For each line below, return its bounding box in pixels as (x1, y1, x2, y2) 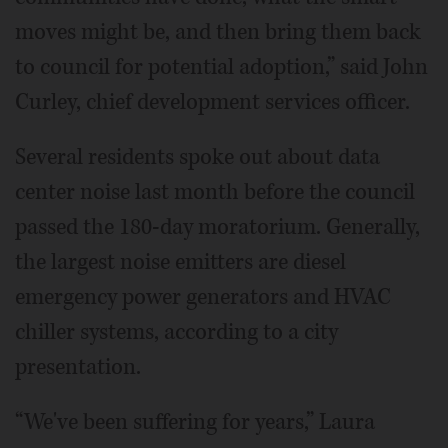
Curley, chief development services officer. (15, 87, 410, 118)
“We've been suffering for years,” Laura (15, 407, 375, 438)
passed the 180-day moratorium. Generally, (15, 212, 420, 243)
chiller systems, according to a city (15, 317, 338, 348)
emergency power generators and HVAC (15, 282, 391, 313)
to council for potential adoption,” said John (15, 52, 428, 83)
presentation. (15, 352, 141, 383)
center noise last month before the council (15, 177, 415, 208)
